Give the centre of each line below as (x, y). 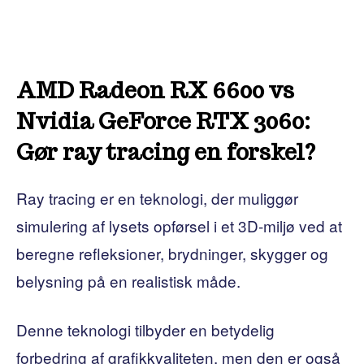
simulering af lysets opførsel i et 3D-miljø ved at (179, 225)
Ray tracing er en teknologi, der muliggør (157, 197)
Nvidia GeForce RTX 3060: (163, 121)
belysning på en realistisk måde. (128, 280)
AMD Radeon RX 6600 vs (155, 90)
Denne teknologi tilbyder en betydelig (145, 329)
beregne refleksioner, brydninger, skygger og (172, 253)
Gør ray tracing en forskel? (166, 152)
